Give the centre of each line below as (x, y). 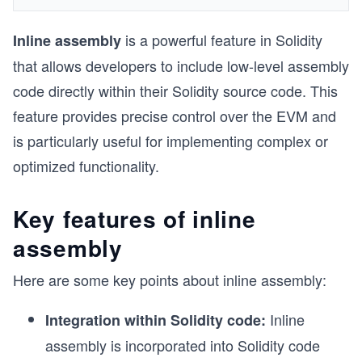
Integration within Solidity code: (158, 320)
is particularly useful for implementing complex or (170, 141)
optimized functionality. (86, 166)
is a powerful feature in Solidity (224, 40)
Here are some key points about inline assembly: (170, 280)
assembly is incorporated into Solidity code (183, 345)
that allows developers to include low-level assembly (181, 65)
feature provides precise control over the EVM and (175, 116)
